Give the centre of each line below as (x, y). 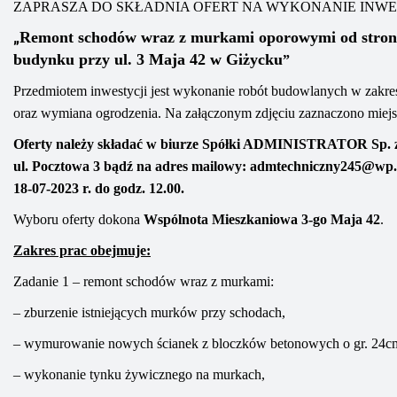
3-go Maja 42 (341, 219)
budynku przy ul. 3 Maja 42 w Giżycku (148, 59)
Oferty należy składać (80, 144)
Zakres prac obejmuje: (82, 250)
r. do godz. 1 (117, 188)
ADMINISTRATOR (307, 144)
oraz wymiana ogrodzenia (86, 113)
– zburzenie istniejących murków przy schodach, (149, 312)
